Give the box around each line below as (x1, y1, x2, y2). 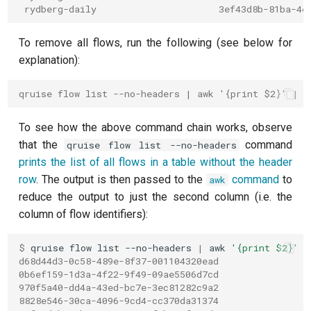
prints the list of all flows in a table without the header (19, 155, 292, 169)
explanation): (19, 53, 81, 67)
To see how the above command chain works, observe (19, 121, 292, 134)
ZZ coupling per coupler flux (11, 199, 146, 212)
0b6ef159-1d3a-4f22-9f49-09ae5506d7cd (19, 267, 219, 280)
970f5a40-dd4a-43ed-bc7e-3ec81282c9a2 (19, 280, 219, 294)
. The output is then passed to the (36, 173, 206, 186)
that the (19, 138, 64, 151)
